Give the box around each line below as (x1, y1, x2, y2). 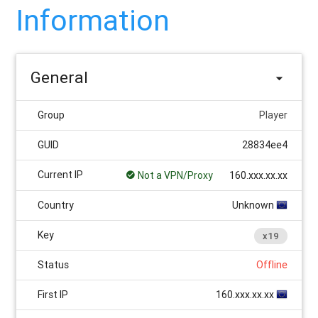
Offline (256, 258, 287, 272)
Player (258, 109, 287, 122)
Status (38, 258, 70, 272)
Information (16, 3, 170, 39)
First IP (38, 288, 69, 302)
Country (38, 199, 75, 212)
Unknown (231, 199, 276, 212)
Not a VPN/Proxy (135, 169, 215, 182)
